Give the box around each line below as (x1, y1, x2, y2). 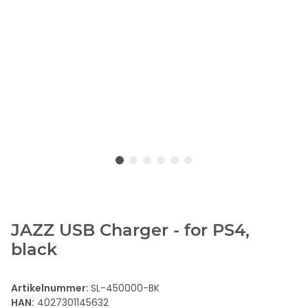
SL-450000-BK (91, 280, 159, 295)
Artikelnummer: (11, 280, 91, 295)
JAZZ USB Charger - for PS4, (11, 219, 250, 240)
